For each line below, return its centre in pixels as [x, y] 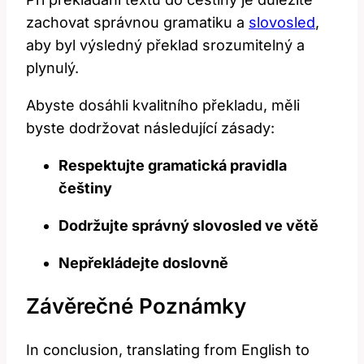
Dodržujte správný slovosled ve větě [188, 225]
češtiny [85, 188]
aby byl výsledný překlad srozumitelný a [165, 45]
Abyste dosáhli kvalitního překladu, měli [163, 105]
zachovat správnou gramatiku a [137, 22]
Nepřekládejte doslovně [143, 262]
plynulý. [52, 67]
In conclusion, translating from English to [168, 349]
